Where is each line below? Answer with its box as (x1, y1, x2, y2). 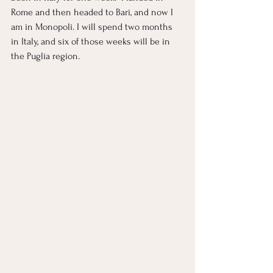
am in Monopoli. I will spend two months (11, 21, 175, 32)
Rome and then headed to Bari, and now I (11, 7, 175, 18)
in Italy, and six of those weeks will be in (11, 36, 172, 47)
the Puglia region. (11, 51, 82, 62)
